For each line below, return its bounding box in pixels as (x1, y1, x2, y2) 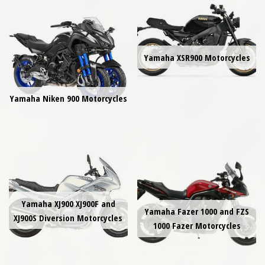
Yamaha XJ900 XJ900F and (21, 197, 115, 209)
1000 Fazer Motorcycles (153, 219, 241, 232)
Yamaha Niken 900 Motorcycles (9, 92, 127, 105)
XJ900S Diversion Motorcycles (14, 211, 123, 224)
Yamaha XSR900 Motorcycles (143, 51, 250, 63)
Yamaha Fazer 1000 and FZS (144, 205, 250, 218)
